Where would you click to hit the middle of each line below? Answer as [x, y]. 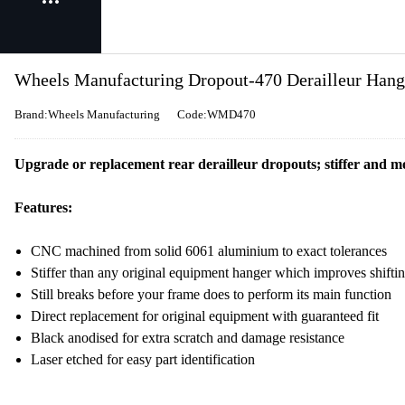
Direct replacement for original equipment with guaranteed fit [205, 316]
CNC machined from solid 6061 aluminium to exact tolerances [209, 251]
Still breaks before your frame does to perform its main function [211, 294]
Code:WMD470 [217, 114]
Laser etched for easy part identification [143, 359]
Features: [43, 207]
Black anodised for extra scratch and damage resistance [188, 338]
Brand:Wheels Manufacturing [87, 114]
